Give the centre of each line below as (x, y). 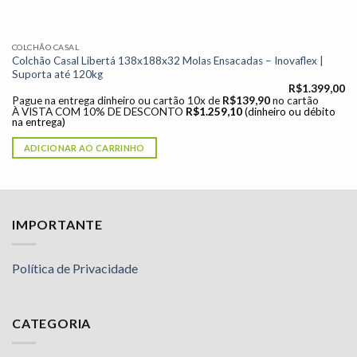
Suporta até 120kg (57, 74)
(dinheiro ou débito (290, 112)
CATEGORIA (52, 324)
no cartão (295, 100)
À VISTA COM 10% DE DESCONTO (97, 112)
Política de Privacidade (75, 268)
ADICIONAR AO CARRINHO (84, 148)
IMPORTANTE (57, 225)
